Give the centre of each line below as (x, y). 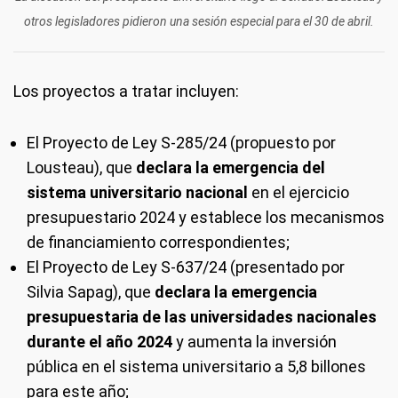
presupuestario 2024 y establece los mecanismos (206, 217)
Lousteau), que (81, 167)
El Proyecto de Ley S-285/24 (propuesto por (181, 143)
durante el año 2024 (99, 342)
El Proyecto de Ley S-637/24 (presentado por (186, 267)
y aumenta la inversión (255, 342)
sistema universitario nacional (139, 192)
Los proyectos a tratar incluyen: (126, 91)
